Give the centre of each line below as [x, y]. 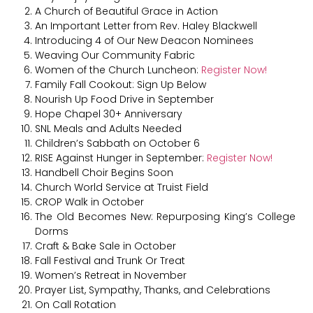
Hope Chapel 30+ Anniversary [109, 114]
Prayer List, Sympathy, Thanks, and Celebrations [153, 290]
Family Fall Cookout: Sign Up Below [121, 84]
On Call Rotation [75, 304]
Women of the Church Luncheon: [118, 70]
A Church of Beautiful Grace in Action [126, 11]
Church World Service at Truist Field [122, 187]
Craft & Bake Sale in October [105, 246]
